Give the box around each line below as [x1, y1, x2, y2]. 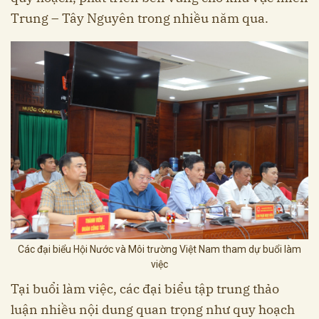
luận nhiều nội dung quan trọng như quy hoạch [11, 300, 295, 318]
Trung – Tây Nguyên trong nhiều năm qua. [11, 9, 268, 26]
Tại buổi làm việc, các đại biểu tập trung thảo [11, 280, 279, 297]
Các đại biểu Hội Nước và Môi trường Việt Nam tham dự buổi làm [18, 243, 301, 255]
